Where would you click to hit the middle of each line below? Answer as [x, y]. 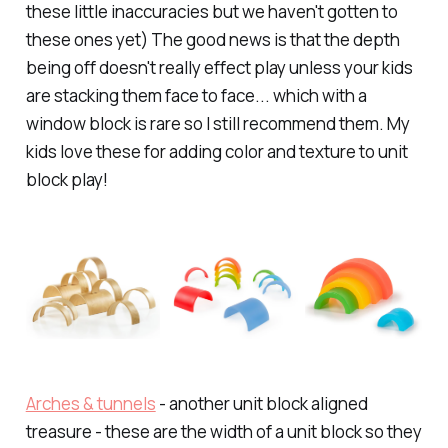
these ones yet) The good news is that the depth [212, 39]
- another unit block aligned [261, 403]
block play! [66, 179]
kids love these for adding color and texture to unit [216, 151]
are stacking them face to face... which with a [196, 95]
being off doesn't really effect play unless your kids [219, 67]
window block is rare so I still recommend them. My [217, 123]
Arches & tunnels [90, 403]
